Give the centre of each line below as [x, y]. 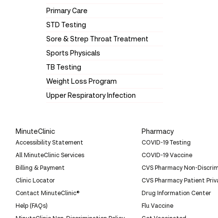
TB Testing [64, 67]
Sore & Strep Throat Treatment [97, 39]
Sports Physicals [73, 53]
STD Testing [66, 25]
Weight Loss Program [81, 81]
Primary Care [67, 10]
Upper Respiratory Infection [91, 95]
